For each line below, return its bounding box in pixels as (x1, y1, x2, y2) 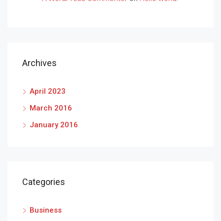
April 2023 (30, 87, 66, 96)
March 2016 (30, 104, 72, 113)
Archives (22, 58, 57, 69)
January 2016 (30, 120, 78, 130)
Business (30, 206, 62, 215)
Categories (22, 177, 65, 187)
